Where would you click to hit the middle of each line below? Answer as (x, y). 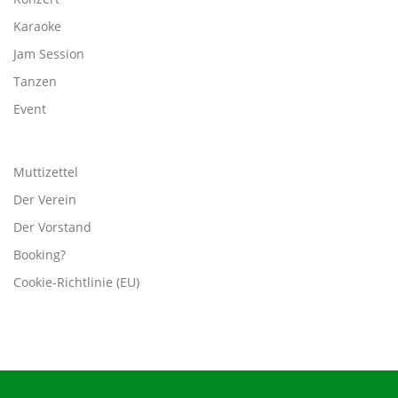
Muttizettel (46, 172)
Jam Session (49, 54)
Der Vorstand (52, 227)
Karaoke (37, 27)
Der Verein (45, 200)
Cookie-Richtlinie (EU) (76, 283)
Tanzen (35, 82)
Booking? (40, 255)
